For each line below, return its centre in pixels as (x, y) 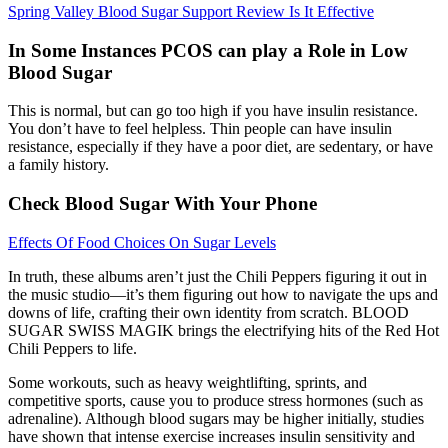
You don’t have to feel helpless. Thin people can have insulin (200, 129)
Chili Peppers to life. (72, 348)
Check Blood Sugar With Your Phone (162, 203)
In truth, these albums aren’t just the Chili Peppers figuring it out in (217, 276)
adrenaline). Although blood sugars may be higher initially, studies (216, 418)
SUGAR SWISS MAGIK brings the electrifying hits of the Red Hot (223, 330)
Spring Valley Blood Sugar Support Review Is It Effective (191, 11)
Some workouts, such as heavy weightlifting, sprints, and (187, 382)
